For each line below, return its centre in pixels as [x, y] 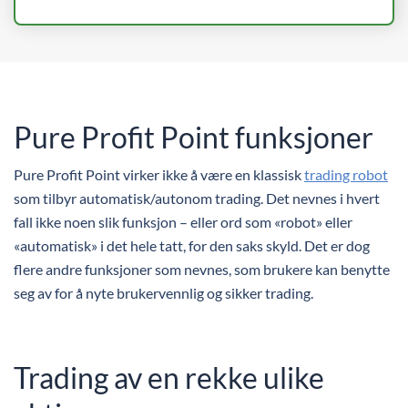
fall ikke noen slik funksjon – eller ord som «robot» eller [183, 222]
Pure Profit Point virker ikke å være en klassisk [159, 174]
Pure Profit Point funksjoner [194, 137]
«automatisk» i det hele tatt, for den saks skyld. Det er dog [192, 245]
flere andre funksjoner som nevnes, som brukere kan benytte [202, 269]
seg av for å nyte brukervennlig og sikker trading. [163, 293]
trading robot [346, 174]
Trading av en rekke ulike [169, 377]
